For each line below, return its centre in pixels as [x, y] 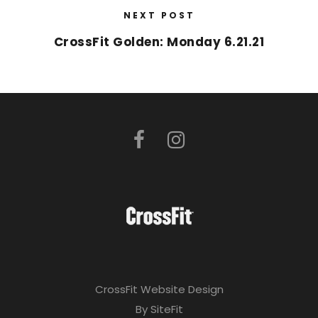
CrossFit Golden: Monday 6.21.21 [159, 42]
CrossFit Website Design [159, 290]
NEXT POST [159, 16]
